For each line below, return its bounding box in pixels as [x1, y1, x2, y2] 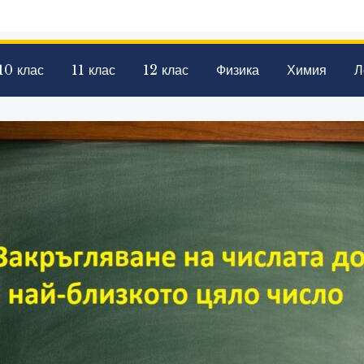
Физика [216, 62, 259, 79]
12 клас [143, 62, 188, 79]
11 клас [71, 62, 115, 79]
